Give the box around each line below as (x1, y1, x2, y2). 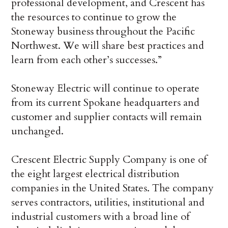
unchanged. (11, 124, 64, 138)
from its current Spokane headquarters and (11, 96, 200, 110)
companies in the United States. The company (11, 181, 214, 195)
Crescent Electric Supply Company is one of (11, 153, 207, 167)
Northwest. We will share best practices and (11, 39, 205, 53)
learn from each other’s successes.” (11, 53, 162, 67)
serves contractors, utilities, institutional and (11, 195, 205, 210)
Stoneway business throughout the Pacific (11, 24, 195, 39)
